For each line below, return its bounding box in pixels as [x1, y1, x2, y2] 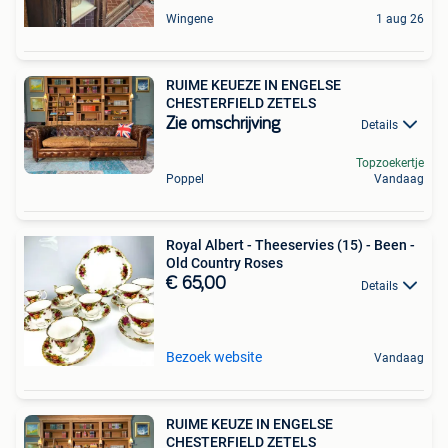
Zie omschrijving [166, 114, 280, 133]
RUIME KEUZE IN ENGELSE [166, 416, 333, 433]
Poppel [166, 172, 204, 187]
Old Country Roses [166, 255, 283, 272]
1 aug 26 [376, 11, 424, 26]
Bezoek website [166, 349, 262, 366]
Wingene [166, 11, 213, 26]
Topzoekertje [356, 156, 424, 171]
